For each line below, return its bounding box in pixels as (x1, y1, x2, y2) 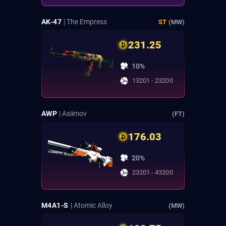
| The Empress (64, 18, 107, 26)
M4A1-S (41, 201, 69, 210)
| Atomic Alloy (70, 201, 112, 210)
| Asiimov (59, 109, 87, 118)
